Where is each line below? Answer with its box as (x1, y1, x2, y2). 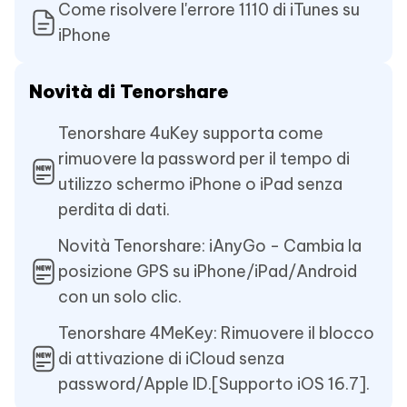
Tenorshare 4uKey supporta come (58, 122, 323, 144)
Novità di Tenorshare (29, 79, 229, 103)
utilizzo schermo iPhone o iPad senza (58, 173, 342, 194)
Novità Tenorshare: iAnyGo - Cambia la (58, 234, 362, 256)
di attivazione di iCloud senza (58, 347, 284, 369)
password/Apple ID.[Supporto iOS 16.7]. (58, 372, 370, 394)
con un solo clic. (58, 285, 182, 307)
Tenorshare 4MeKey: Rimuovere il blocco (58, 322, 374, 343)
